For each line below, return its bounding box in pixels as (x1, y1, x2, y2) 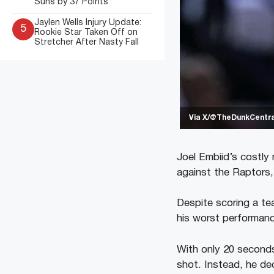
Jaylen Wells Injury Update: (34, 19, 141, 27)
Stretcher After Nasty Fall (34, 39, 139, 46)
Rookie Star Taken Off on (34, 29, 138, 37)
